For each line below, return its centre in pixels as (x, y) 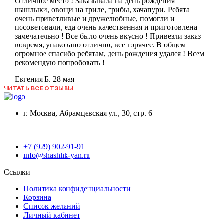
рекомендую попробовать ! (59, 62)
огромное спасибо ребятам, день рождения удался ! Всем (109, 53)
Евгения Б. (33, 79)
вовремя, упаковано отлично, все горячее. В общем (100, 44)
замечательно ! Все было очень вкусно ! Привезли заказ (108, 36)
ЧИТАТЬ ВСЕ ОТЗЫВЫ (39, 88)
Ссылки (17, 172)
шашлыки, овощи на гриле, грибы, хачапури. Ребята (102, 9)
